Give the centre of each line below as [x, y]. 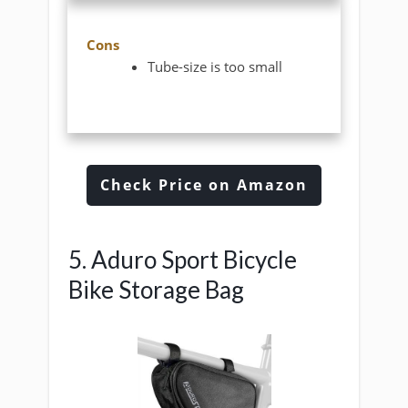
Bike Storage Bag [156, 290]
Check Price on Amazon [204, 185]
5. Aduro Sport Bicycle [183, 260]
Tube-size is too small [215, 66]
